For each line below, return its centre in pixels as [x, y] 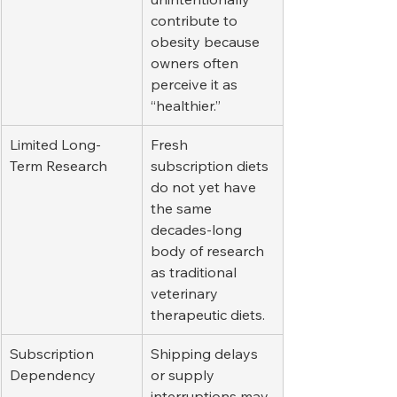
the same [183, 209]
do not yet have [205, 187]
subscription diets [211, 166]
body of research [209, 251]
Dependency [53, 375]
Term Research [58, 166]
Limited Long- [55, 145]
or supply [184, 375]
